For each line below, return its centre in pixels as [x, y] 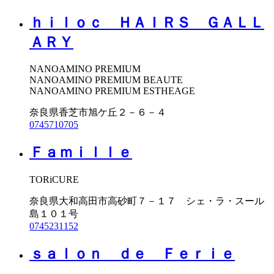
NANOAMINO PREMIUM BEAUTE [106, 80]
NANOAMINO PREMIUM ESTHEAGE [112, 91]
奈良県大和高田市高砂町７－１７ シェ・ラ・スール [147, 201]
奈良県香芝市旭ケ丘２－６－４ [98, 113]
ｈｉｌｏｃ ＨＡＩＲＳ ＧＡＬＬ [147, 22]
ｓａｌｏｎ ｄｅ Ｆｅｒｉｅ [132, 254]
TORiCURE [54, 180]
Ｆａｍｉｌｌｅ [81, 153]
